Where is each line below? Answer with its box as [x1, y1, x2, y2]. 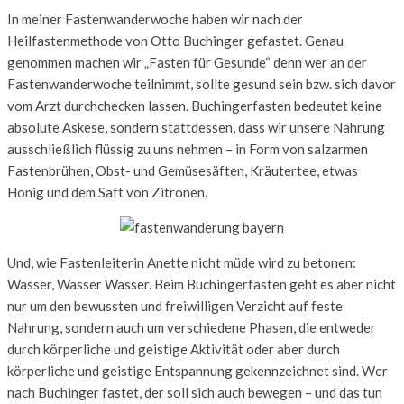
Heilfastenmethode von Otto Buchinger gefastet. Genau [7, 32, 344, 49]
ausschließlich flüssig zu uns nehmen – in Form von [7, 140, 308, 157]
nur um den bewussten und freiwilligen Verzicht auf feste [7, 297, 343, 314]
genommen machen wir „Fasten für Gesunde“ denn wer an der [7, 53, 367, 70]
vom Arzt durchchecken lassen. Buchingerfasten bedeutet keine [7, 96, 382, 114]
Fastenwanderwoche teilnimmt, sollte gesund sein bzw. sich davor [7, 75, 396, 92]
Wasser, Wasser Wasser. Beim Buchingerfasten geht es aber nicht [7, 275, 396, 292]
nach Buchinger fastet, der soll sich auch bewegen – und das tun [7, 383, 382, 400]
